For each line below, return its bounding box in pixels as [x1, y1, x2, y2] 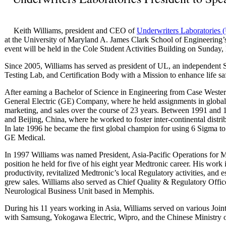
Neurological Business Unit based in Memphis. [5, 186, 154, 195]
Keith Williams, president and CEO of [14, 26, 137, 35]
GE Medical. [5, 133, 45, 142]
